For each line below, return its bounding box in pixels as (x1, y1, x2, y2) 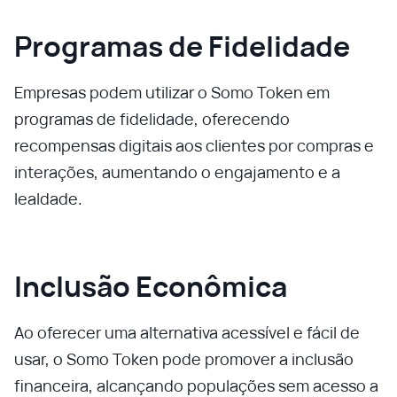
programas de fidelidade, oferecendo (14, 108, 290, 129)
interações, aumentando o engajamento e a (14, 161, 340, 183)
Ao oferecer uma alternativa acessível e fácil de (14, 322, 360, 343)
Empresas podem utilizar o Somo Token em (14, 82, 330, 103)
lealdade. (14, 188, 82, 209)
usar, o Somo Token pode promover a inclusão (14, 348, 354, 370)
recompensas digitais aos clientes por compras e (14, 135, 374, 156)
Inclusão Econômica (14, 267, 287, 306)
